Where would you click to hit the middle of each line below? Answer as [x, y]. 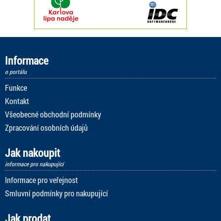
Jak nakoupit [33, 152]
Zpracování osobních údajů [46, 127]
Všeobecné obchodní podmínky [53, 114]
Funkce [16, 87]
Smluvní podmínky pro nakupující [56, 193]
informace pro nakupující [34, 164]
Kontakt [17, 101]
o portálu [16, 71]
